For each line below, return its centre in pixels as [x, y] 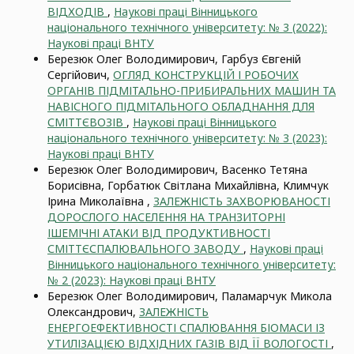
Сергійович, [80, 75]
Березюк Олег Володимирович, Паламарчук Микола [190, 296]
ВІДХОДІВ [77, 11]
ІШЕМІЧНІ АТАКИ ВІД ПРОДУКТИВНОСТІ [159, 233]
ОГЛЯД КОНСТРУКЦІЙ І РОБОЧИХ [206, 75]
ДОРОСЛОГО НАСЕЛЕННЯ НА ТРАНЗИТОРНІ [166, 217]
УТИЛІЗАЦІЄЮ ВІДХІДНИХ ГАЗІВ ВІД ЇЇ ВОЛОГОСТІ [189, 343]
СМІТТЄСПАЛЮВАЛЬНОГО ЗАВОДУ [145, 249]
